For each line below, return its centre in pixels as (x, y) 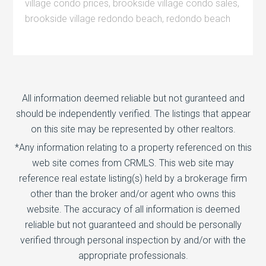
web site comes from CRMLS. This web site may (133, 163)
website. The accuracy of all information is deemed (133, 210)
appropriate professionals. (133, 256)
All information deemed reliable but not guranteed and (133, 99)
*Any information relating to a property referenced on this (133, 148)
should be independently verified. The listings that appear (133, 114)
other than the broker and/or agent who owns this (133, 194)
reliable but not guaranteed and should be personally (133, 225)
